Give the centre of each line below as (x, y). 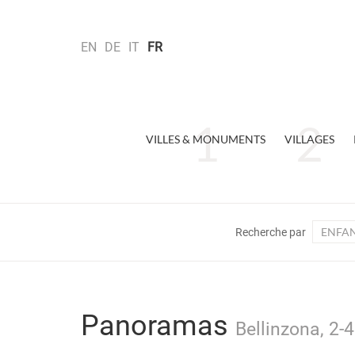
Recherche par (271, 232)
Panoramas (158, 326)
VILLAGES (309, 139)
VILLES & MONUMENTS (206, 139)
